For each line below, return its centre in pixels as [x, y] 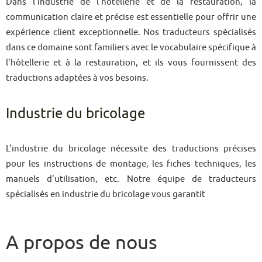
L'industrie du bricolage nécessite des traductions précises [131, 148]
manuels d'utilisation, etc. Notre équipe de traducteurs [131, 179]
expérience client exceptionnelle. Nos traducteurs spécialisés [131, 32]
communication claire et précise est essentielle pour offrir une [131, 17]
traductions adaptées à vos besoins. [77, 77]
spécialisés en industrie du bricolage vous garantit [106, 194]
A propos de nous [82, 242]
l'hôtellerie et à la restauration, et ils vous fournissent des [131, 62]
